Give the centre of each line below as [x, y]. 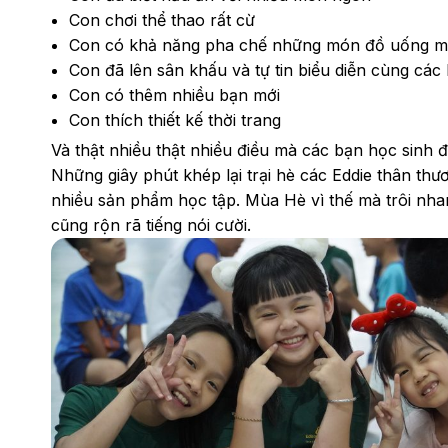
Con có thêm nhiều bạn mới [174, 94]
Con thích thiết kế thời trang [174, 119]
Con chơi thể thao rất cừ [161, 19]
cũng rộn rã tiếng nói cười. [150, 224]
